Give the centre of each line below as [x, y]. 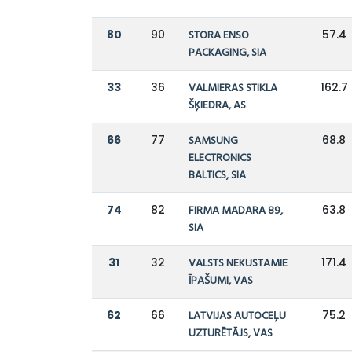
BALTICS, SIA [218, 176]
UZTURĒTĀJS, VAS [231, 334]
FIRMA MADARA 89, [236, 211]
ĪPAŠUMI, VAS [221, 281]
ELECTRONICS [220, 159]
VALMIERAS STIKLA [233, 89]
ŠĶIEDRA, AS [218, 106]
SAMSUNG [214, 141]
